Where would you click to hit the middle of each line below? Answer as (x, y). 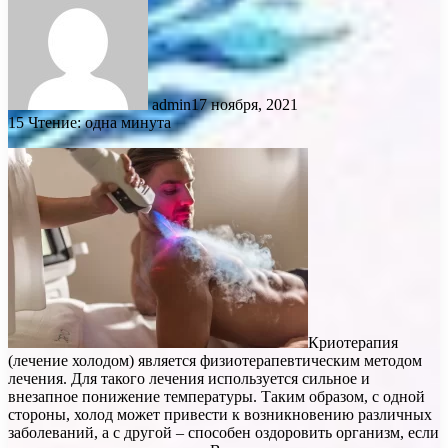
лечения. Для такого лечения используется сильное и (189, 378)
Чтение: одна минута (99, 122)
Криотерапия (353, 342)
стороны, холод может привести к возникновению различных (220, 414)
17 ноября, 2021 (244, 104)
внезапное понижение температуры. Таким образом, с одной (216, 396)
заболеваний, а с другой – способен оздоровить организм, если (223, 432)
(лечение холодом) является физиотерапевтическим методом (215, 360)
